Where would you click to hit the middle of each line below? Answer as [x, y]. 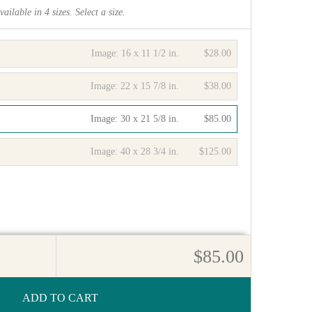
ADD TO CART [60, 298]
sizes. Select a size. [87, 12]
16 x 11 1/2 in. [150, 53]
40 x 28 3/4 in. [149, 151]
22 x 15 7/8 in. [149, 86]
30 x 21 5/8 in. [149, 119]
